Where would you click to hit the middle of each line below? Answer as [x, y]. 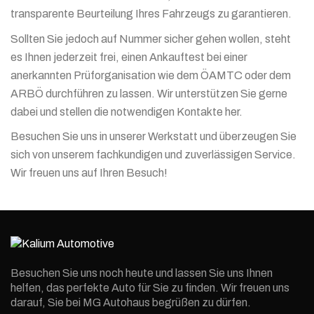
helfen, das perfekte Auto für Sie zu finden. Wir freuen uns [150, 287]
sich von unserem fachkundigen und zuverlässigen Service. [153, 155]
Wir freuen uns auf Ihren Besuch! [89, 173]
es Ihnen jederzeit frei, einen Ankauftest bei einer [129, 57]
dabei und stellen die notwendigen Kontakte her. [127, 111]
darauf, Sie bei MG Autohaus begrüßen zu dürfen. [131, 302]
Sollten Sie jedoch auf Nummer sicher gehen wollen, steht [151, 39]
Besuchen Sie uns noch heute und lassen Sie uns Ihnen [142, 273]
